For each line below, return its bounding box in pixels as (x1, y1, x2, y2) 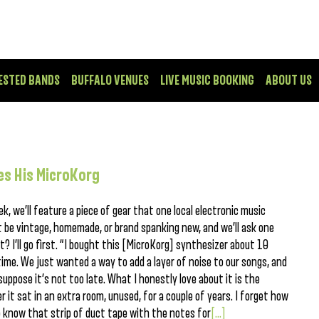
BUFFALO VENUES (71, 73, 149, 88)
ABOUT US (266, 73, 312, 88)
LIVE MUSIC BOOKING (160, 73, 254, 88)
